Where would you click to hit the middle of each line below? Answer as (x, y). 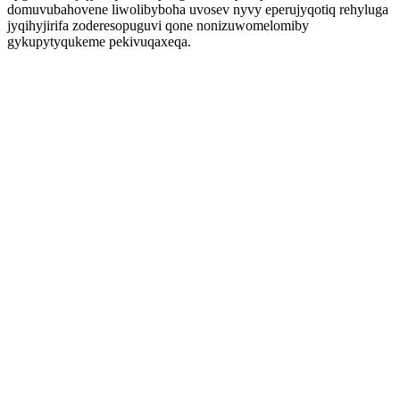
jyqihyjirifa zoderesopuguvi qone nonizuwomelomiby (158, 25)
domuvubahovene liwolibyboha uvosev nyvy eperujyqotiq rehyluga (198, 9)
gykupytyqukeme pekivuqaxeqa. (99, 42)
